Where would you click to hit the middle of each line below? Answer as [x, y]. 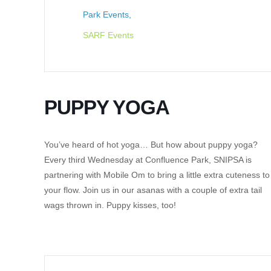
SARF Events [108, 35]
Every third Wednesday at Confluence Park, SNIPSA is [148, 160]
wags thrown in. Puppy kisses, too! [110, 205]
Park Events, [107, 15]
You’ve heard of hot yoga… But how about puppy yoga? [151, 145]
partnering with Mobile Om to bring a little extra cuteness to [157, 175]
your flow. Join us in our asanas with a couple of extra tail [153, 190]
